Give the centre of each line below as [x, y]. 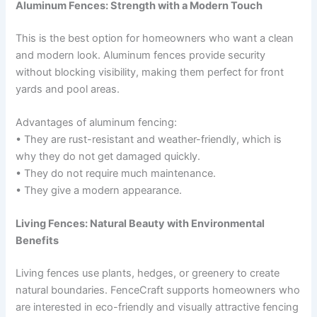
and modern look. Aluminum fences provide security [141, 55]
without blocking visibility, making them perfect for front [150, 72]
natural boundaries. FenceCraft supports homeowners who [158, 290]
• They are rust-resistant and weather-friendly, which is [149, 140]
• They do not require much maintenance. [116, 174]
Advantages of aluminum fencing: [97, 123]
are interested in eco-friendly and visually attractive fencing [157, 307]
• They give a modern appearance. [99, 191]
